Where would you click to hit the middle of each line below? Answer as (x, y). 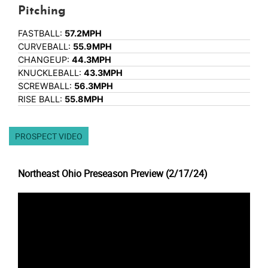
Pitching (42, 12)
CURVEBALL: (45, 47)
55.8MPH (84, 99)
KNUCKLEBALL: (51, 73)
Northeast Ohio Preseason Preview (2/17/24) (113, 174)
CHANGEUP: (45, 60)
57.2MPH (83, 33)
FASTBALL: (41, 33)
